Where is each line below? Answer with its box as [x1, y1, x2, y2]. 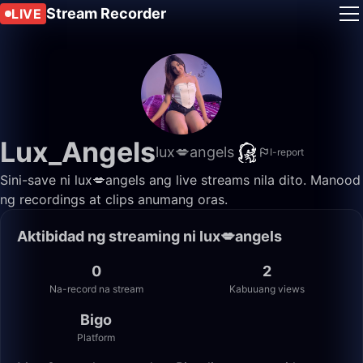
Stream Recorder [46, 5, 166, 22]
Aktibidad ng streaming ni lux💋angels [17, 228, 282, 245]
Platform [77, 331, 115, 344]
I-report [270, 146, 304, 158]
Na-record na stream [49, 283, 143, 295]
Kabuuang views [229, 283, 305, 295]
